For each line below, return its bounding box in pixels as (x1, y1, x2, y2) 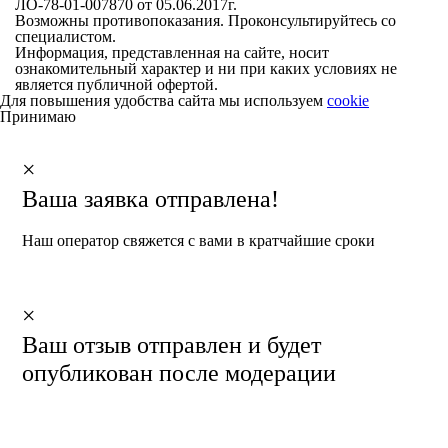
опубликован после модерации (22, 360, 337, 387)
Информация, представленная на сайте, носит (15, 43, 329, 61)
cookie (327, 91, 369, 109)
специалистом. (15, 27, 116, 45)
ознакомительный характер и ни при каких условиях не (15, 59, 397, 77)
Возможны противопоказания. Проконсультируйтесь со (15, 11, 396, 29)
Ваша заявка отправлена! (22, 185, 280, 212)
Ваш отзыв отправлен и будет (22, 332, 322, 359)
